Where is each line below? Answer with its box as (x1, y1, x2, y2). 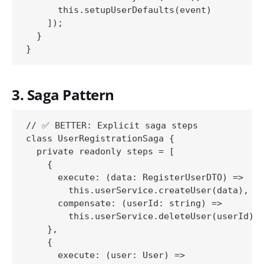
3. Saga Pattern (12, 85, 114, 105)
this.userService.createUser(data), (26, 185, 249, 196)
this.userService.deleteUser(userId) (26, 211, 254, 222)
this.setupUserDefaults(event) (26, 5, 212, 16)
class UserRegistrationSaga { (26, 133, 174, 144)
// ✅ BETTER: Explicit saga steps (26, 120, 198, 131)
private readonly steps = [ (26, 146, 174, 157)
